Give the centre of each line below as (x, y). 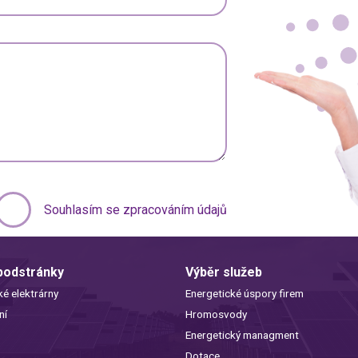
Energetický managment (242, 335)
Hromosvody (216, 314)
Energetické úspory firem (244, 294)
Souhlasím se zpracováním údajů (136, 210)
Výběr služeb (223, 272)
